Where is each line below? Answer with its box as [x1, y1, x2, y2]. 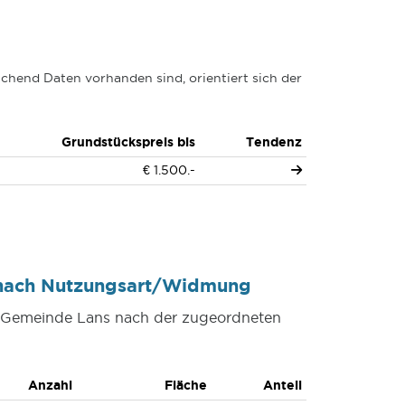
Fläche [164, 378, 207, 392]
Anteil [262, 378, 302, 392]
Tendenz [245, 135, 302, 149]
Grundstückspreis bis [61, 135, 195, 149]
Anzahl [28, 378, 72, 392]
